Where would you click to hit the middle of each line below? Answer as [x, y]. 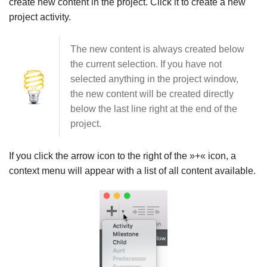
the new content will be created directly [152, 94]
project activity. [40, 17]
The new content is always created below [157, 49]
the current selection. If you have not [146, 64]
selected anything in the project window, [154, 79]
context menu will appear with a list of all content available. [132, 171]
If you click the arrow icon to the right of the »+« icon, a [122, 156]
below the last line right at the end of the [154, 109]
